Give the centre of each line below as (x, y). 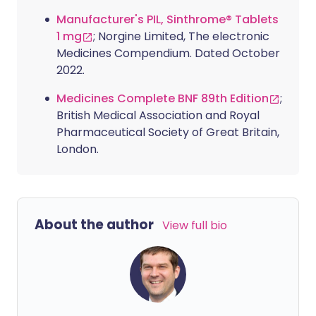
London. (78, 149)
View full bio (195, 225)
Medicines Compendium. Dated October (168, 53)
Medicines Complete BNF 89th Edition (163, 98)
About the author (94, 225)
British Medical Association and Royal (158, 115)
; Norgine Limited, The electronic (181, 36)
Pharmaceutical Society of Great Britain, (168, 132)
